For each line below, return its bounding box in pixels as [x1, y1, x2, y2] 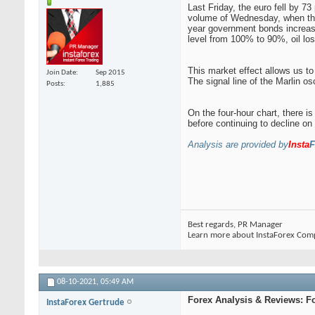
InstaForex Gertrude [46, 298, 127, 308]
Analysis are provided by [188, 139, 288, 150]
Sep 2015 [96, 68, 125, 77]
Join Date [46, 68, 76, 77]
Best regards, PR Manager [188, 220, 283, 230]
